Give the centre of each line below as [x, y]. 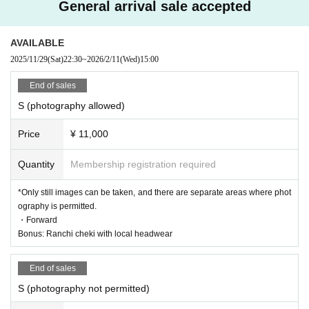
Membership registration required [143, 164]
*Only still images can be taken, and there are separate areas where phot [154, 192]
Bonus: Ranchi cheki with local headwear [95, 233]
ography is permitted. [57, 206]
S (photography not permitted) [84, 288]
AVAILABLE [37, 42]
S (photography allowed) [71, 105]
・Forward [38, 220]
